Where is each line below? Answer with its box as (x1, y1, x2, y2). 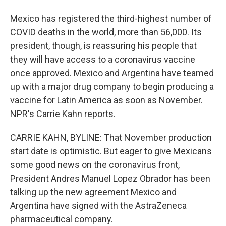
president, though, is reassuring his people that (10, 40, 197, 51)
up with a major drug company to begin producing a (10, 81, 214, 92)
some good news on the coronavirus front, (10, 159, 180, 170)
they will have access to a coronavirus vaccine (10, 54, 195, 65)
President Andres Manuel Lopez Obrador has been (10, 173, 210, 184)
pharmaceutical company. (10, 214, 113, 224)
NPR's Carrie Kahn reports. (10, 108, 116, 119)
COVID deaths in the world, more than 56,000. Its (10, 27, 202, 37)
